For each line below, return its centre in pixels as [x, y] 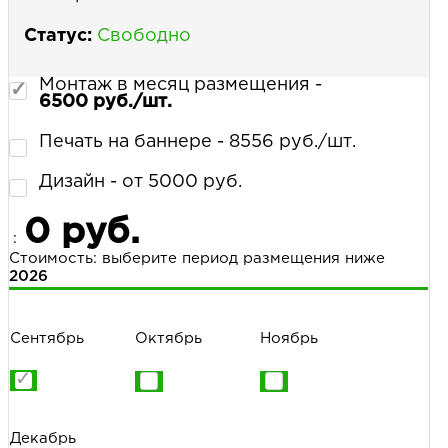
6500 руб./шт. [105, 101]
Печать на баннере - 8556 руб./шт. [197, 141]
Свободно [144, 35]
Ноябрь [289, 338]
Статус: [58, 35]
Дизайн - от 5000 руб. [140, 181]
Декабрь [43, 438]
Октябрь [168, 338]
